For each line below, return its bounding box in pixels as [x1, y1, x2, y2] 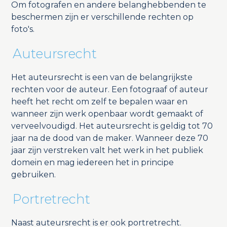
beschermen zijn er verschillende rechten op [11, 12, 194, 22]
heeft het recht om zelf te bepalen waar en [11, 97, 187, 107]
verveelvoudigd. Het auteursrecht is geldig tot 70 [11, 121, 213, 131]
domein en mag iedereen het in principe [11, 158, 174, 168]
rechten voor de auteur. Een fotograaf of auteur [11, 85, 208, 95]
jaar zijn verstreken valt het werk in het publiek [11, 145, 203, 156]
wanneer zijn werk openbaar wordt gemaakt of [11, 109, 203, 119]
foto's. [11, 24, 34, 34]
